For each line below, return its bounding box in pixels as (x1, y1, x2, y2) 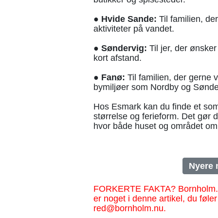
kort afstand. (93, 53, 142, 63)
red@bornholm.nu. (93, 203, 166, 214)
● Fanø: (93, 73, 125, 83)
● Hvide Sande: (93, 14, 157, 24)
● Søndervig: (93, 43, 147, 54)
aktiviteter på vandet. (93, 24, 174, 34)
